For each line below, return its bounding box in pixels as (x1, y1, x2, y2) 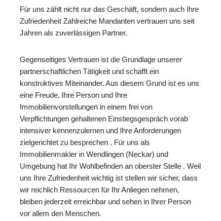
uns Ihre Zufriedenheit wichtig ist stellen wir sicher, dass (20, 173, 198, 182)
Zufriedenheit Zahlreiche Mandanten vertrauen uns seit (20, 16, 194, 25)
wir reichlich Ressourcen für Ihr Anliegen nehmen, (20, 185, 179, 194)
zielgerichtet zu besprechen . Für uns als (20, 138, 150, 147)
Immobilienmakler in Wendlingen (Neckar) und (20, 149, 168, 158)
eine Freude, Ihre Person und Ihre (20, 90, 127, 99)
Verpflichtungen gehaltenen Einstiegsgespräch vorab (20, 114, 188, 123)
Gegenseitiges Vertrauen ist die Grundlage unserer (20, 55, 182, 64)
